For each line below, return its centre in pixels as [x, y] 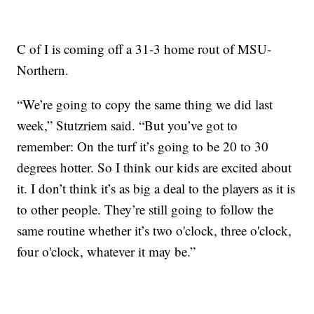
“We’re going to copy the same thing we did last [145, 104]
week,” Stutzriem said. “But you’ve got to [128, 125]
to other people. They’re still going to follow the [145, 210]
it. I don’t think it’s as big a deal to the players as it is [156, 189]
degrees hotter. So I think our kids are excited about [155, 168]
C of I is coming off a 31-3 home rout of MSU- [144, 49]
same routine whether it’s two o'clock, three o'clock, [155, 231]
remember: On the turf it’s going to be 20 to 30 [143, 146]
